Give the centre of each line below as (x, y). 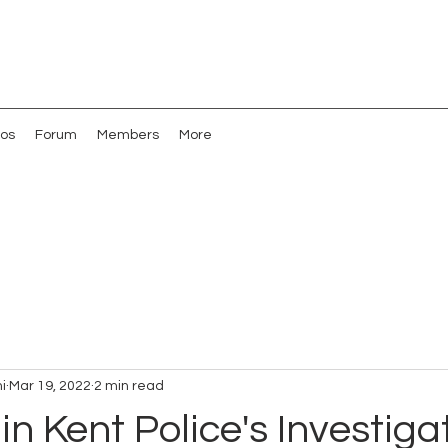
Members (128, 135)
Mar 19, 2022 (50, 385)
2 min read (129, 385)
